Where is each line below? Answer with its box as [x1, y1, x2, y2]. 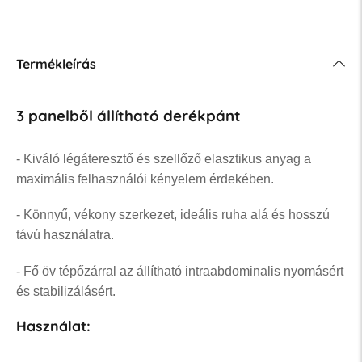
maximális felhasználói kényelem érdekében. [15, 171, 274, 186]
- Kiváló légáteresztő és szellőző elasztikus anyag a [15, 151, 311, 166]
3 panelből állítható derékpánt [15, 105, 241, 125]
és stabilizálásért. [15, 284, 116, 299]
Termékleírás [15, 55, 96, 72]
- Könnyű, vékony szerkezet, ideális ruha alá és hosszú [15, 208, 330, 222]
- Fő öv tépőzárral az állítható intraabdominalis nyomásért [15, 264, 343, 279]
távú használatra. [15, 228, 114, 242]
